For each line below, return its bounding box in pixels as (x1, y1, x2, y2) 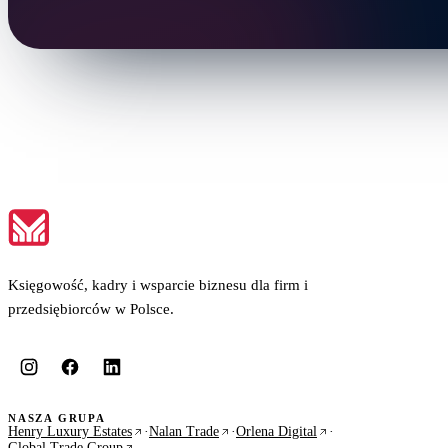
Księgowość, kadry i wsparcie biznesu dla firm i (8, 275, 308, 293)
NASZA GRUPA (8, 411, 106, 424)
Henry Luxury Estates (8, 423, 132, 439)
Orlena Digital (236, 423, 317, 439)
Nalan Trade (149, 423, 219, 439)
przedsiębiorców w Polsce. (8, 299, 174, 317)
